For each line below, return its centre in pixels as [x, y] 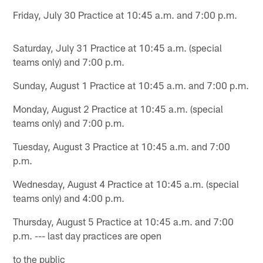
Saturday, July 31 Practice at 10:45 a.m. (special [118, 47]
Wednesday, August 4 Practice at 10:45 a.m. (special [126, 183]
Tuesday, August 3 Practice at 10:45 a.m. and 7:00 [122, 146]
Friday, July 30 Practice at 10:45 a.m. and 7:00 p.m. [125, 14]
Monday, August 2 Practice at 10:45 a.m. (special [118, 108]
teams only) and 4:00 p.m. [69, 198]
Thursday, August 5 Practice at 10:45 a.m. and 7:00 [124, 221]
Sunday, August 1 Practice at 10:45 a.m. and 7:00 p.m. [131, 85]
